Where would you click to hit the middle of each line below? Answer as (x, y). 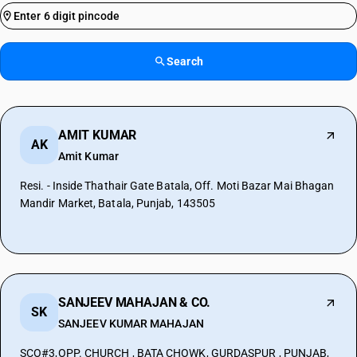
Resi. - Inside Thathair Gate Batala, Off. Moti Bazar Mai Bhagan (177, 186)
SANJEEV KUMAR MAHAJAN (131, 324)
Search (185, 61)
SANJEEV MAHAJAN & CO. (135, 302)
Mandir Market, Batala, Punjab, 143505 (118, 203)
